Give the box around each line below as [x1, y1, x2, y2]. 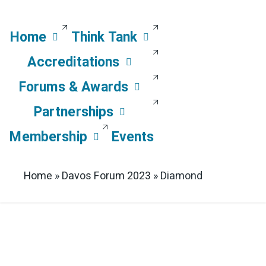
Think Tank [71, 29, 138, 45]
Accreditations [27, 54, 120, 70]
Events [111, 129, 154, 145]
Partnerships [33, 104, 114, 120]
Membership [9, 129, 87, 145]
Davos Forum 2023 [62, 167, 151, 184]
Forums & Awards [18, 79, 129, 95]
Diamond [160, 167, 202, 184]
